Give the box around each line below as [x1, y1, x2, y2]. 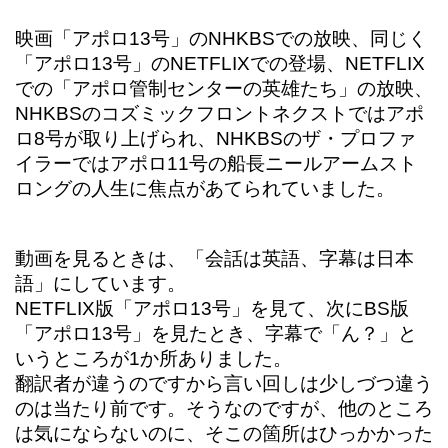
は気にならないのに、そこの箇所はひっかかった [15, 423, 433, 445]
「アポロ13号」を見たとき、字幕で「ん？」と [15, 323, 417, 345]
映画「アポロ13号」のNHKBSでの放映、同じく [15, 28, 427, 50]
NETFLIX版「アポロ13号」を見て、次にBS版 [15, 298, 409, 320]
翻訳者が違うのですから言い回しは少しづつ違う [15, 373, 433, 395]
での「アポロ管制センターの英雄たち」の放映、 [15, 78, 433, 100]
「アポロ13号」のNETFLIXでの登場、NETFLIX [15, 53, 425, 75]
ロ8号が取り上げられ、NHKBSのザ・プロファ [15, 128, 416, 150]
